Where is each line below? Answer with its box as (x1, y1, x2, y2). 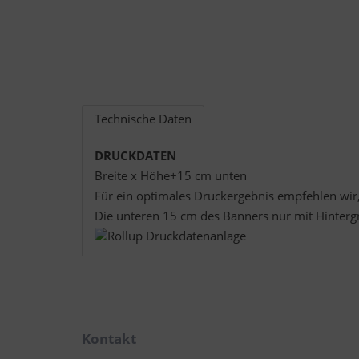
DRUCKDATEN (95, 147, 176, 163)
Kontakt (82, 329, 136, 348)
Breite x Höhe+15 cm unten (95, 167, 247, 184)
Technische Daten (95, 111, 192, 127)
